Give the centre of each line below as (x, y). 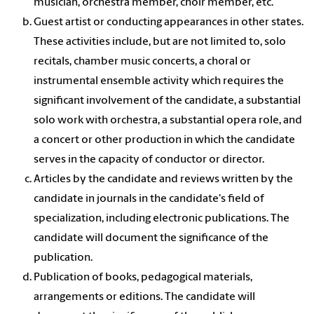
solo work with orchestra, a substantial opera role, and (168, 121)
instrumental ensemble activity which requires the (159, 82)
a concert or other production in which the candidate (164, 141)
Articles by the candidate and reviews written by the (163, 180)
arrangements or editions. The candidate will (144, 298)
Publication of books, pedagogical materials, (143, 278)
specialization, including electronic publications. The (162, 219)
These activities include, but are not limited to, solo (160, 42)
